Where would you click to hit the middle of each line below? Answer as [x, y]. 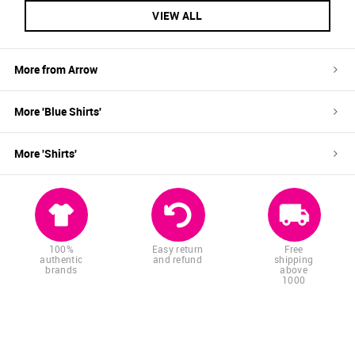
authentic [61, 260]
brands [61, 270]
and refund [177, 260]
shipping [294, 260]
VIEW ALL [177, 16]
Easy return [177, 249]
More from [41, 70]
